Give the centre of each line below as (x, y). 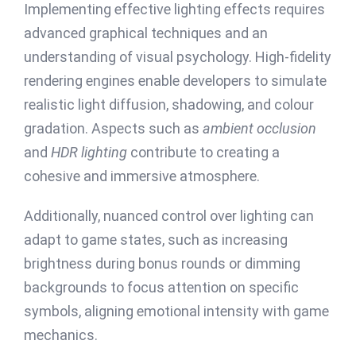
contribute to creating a (203, 152)
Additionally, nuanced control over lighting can (169, 215)
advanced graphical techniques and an (146, 33)
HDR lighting (89, 152)
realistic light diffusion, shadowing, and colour (169, 104)
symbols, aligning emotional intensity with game (176, 311)
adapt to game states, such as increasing (156, 239)
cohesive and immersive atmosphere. (142, 176)
